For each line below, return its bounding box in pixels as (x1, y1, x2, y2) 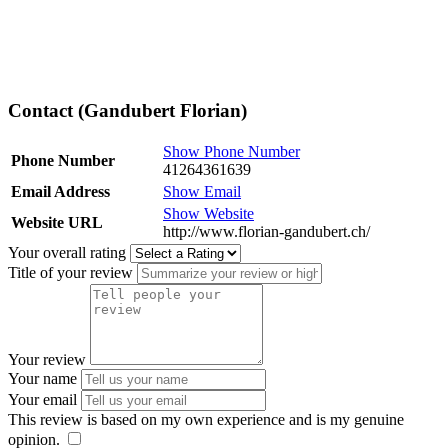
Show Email (163, 183, 241, 201)
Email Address (11, 183, 110, 201)
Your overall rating (8, 244, 126, 262)
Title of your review (8, 264, 133, 282)
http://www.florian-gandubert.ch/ (163, 223, 370, 241)
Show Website (163, 205, 254, 223)
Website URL (11, 214, 103, 232)
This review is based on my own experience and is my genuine (8, 411, 404, 429)
